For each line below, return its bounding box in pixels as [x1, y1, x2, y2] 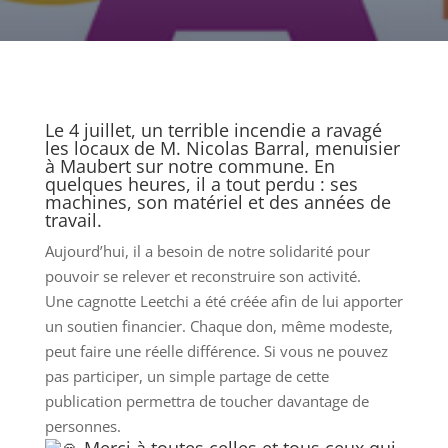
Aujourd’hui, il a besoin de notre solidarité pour [44, 241, 370, 261]
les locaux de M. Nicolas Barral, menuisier [44, 136, 400, 160]
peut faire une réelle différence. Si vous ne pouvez [44, 341, 388, 361]
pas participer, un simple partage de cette [44, 366, 329, 386]
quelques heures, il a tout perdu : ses [44, 172, 358, 196]
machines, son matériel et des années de [44, 190, 391, 214]
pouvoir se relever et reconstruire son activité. [44, 266, 361, 286]
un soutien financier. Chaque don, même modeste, [44, 316, 393, 336]
